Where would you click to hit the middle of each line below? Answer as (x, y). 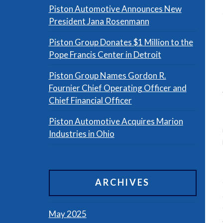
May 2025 (67, 214)
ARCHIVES (123, 182)
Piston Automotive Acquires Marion (116, 121)
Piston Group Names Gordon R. (107, 76)
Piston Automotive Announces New (115, 9)
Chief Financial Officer (90, 101)
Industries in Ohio (81, 134)
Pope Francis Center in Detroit (105, 55)
